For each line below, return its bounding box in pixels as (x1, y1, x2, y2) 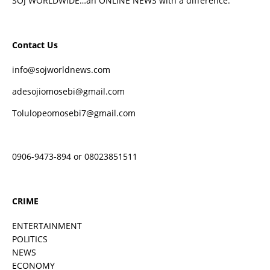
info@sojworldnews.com (12, 63, 110, 75)
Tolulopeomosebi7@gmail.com (12, 107, 136, 119)
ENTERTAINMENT (12, 219, 82, 231)
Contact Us (12, 39, 58, 51)
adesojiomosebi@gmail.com (12, 85, 125, 97)
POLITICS (12, 233, 48, 245)
